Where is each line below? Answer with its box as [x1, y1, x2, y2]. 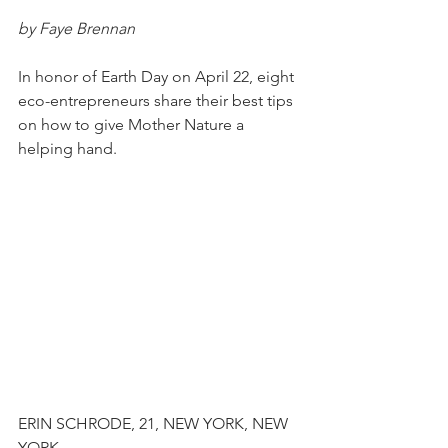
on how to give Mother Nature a [18, 115, 248, 134]
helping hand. [18, 139, 117, 158]
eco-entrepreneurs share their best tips [18, 91, 297, 110]
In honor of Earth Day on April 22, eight [18, 67, 298, 86]
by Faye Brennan [18, 19, 135, 38]
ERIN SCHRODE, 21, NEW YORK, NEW [18, 414, 292, 434]
